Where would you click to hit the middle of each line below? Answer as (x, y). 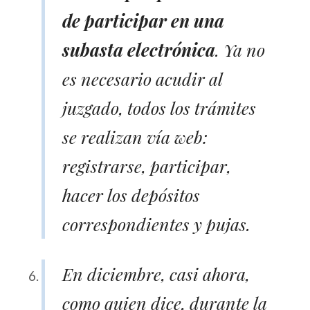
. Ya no (240, 49)
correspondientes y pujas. (156, 224)
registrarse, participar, (147, 165)
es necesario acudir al (142, 78)
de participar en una (143, 20)
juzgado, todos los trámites (159, 107)
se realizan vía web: (135, 136)
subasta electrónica (139, 49)
